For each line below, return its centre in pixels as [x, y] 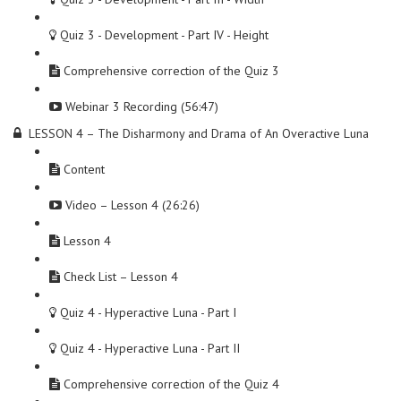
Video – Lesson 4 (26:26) [132, 205]
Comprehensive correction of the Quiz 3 [171, 71]
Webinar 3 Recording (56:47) [142, 107]
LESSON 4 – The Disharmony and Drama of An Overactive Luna [199, 133]
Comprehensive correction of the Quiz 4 [171, 384]
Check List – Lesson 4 [121, 277]
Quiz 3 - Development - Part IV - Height [164, 35]
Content [84, 169]
